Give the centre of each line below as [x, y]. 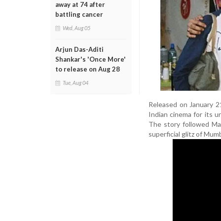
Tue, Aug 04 [75, 83]
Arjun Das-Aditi [79, 49]
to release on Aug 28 [88, 69]
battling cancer [79, 14]
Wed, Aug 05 [76, 28]
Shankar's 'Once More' [91, 59]
